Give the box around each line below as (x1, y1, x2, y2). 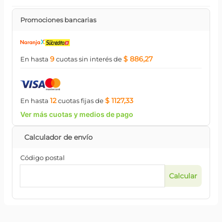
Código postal (20, 154, 65, 162)
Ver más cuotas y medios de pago (20, 110, 133, 118)
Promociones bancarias (20, 16, 96, 24)
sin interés (77, 55, 112, 63)
